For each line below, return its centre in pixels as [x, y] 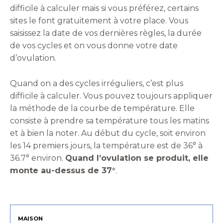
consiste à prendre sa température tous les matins [110, 120]
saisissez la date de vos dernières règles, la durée [106, 33]
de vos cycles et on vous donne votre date [94, 45]
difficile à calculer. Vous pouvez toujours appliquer [111, 96]
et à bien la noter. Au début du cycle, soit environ [108, 133]
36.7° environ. [38, 158]
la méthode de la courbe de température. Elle [102, 108]
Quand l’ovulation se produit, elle [137, 158]
